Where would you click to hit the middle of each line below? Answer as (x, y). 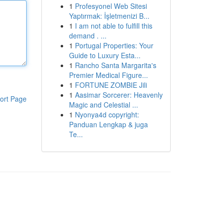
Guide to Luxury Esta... (105, 55)
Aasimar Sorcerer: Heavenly (119, 95)
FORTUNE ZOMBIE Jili (111, 85)
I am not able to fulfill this (113, 26)
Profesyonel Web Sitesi (111, 6)
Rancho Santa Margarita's (115, 65)
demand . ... (88, 36)
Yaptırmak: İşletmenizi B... (109, 16)
